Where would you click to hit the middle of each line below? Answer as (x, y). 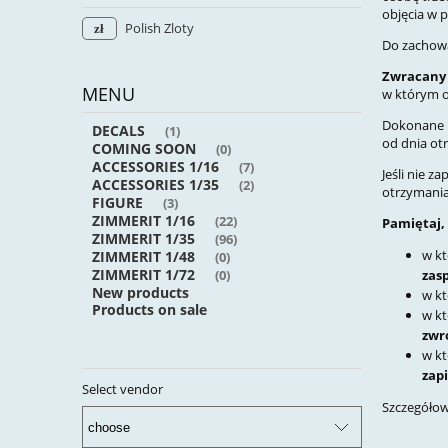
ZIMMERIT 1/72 (143, 274)
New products (140, 292)
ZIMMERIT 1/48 (143, 256)
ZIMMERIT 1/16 (143, 220)
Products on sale (149, 309)
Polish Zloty (159, 28)
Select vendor (122, 388)
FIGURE (117, 202)
